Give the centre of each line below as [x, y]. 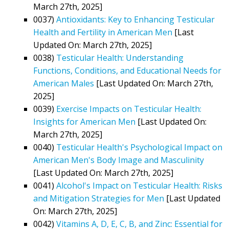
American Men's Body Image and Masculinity [119, 160]
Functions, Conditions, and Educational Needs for [127, 70]
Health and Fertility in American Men [103, 32]
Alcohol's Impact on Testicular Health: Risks [139, 185]
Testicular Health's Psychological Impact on [139, 147]
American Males [64, 83]
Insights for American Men [84, 121]
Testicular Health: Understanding [120, 58]
